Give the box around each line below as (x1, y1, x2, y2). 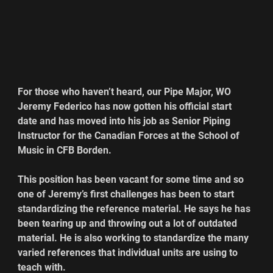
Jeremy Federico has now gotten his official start (18, 100, 235, 112)
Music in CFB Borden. (18, 144, 112, 156)
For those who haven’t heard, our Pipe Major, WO (18, 85, 234, 97)
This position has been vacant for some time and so (18, 173, 247, 185)
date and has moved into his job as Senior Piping (18, 115, 233, 127)
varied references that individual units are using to (18, 246, 241, 258)
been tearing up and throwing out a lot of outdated (18, 217, 240, 229)
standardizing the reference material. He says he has (18, 202, 253, 214)
